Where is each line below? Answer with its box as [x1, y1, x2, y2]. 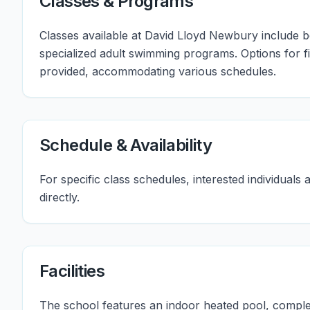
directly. [39, 190, 80, 204]
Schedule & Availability [39, 135, 212, 155]
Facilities [39, 261, 104, 281]
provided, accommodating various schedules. [39, 64, 276, 78]
